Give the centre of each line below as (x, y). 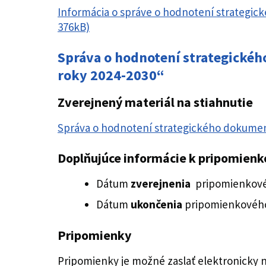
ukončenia (156, 204)
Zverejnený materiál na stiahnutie (155, 102)
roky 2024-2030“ (111, 75)
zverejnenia (162, 183)
